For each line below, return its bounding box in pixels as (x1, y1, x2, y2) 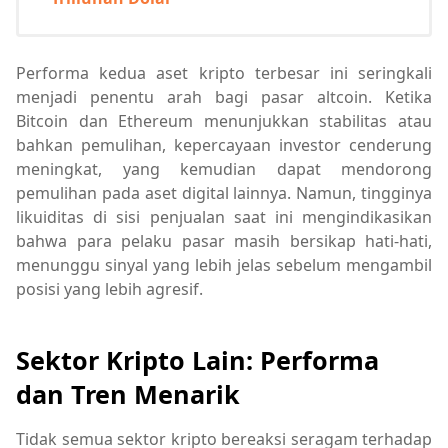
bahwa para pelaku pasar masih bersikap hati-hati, (16, 230, 432, 253)
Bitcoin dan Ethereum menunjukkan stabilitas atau (16, 110, 432, 133)
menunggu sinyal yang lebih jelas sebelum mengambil (16, 254, 432, 277)
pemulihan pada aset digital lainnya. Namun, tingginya (16, 182, 432, 205)
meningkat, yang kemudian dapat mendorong (16, 158, 432, 181)
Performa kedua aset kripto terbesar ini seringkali (16, 62, 432, 85)
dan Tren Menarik (16, 376, 240, 411)
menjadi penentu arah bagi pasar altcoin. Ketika (16, 86, 432, 109)
